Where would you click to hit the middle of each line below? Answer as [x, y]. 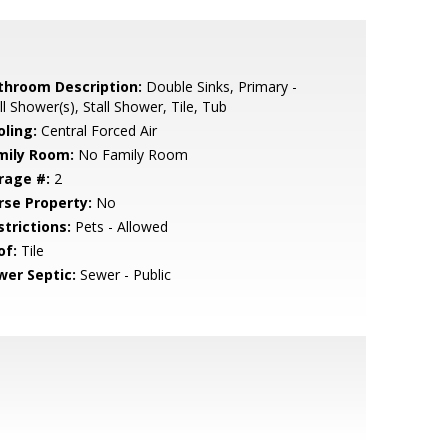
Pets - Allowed [119, 226]
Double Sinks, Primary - [219, 86]
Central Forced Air [96, 130]
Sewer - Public [123, 274]
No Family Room [130, 154]
